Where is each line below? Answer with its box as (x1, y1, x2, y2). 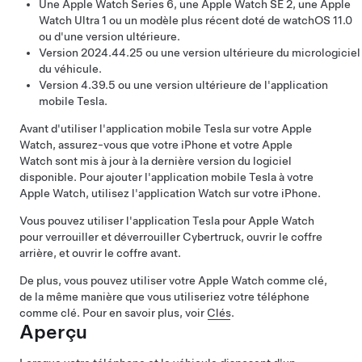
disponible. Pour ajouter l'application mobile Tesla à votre (19, 170, 314, 183)
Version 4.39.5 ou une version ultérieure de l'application (39, 78, 328, 91)
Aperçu (19, 320, 87, 343)
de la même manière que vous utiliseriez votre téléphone (19, 290, 309, 303)
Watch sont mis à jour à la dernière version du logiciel (19, 154, 292, 167)
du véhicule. (39, 62, 102, 75)
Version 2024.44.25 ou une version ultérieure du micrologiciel (39, 46, 360, 59)
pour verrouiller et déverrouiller (19, 230, 183, 243)
